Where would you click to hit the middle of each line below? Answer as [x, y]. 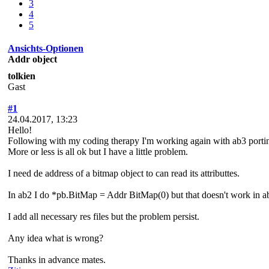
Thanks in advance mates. [57, 259]
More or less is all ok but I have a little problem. [98, 151]
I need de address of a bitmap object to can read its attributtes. [124, 173]
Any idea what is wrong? [56, 238]
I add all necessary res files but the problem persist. [104, 216]
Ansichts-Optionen [46, 48]
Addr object [32, 59]
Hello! [20, 130]
